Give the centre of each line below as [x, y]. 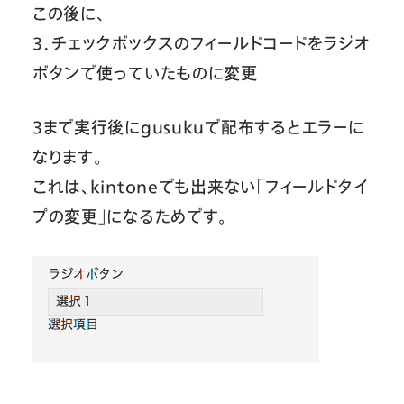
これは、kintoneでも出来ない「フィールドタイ [200, 187]
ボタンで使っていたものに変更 [145, 73]
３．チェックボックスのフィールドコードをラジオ [201, 44]
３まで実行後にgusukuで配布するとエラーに [198, 128]
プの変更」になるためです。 [130, 217]
